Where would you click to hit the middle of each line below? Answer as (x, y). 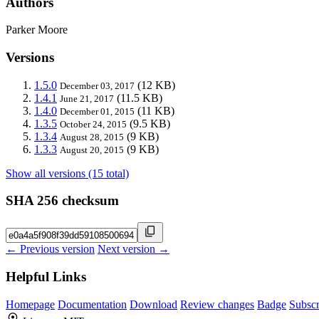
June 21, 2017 (87, 98)
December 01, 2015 (97, 111)
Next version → (134, 249)
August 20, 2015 (92, 150)
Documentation (92, 304)
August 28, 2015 (92, 137)
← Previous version (50, 249)
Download (153, 304)
